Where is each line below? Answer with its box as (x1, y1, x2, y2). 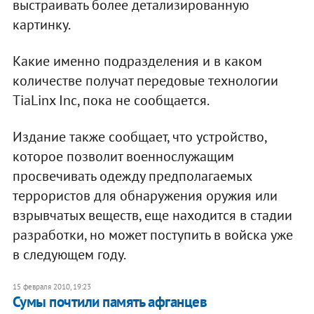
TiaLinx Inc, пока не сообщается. (12, 90, 210, 109)
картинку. (12, 15, 71, 34)
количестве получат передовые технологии (12, 71, 278, 90)
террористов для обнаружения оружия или (12, 186, 278, 205)
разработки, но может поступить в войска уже (12, 225, 293, 244)
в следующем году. (12, 245, 126, 264)
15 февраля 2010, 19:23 (12, 281, 91, 292)
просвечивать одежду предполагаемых (12, 166, 252, 185)
